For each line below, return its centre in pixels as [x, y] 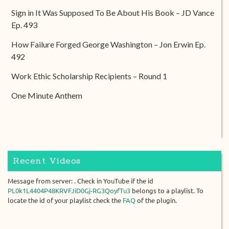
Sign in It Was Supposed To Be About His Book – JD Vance [113, 13]
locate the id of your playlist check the [65, 200]
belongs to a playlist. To [167, 191]
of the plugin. [156, 200]
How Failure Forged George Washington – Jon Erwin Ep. [108, 44]
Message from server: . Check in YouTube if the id [81, 181]
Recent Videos [47, 161]
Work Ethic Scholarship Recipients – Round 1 [89, 76]
